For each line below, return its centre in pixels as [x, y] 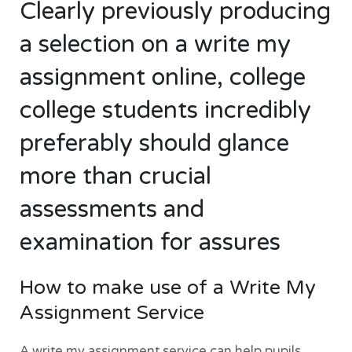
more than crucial [116, 177]
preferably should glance [155, 144]
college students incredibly [166, 111]
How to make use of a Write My [168, 288]
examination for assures [150, 243]
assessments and [112, 210]
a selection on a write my [156, 45]
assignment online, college [163, 78]
